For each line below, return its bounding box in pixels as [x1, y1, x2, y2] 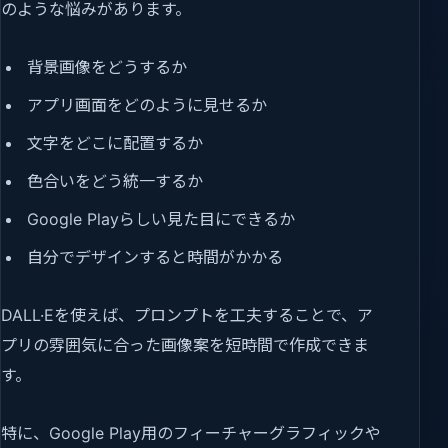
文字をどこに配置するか [27, 132, 204, 153]
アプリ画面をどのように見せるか [27, 94, 268, 115]
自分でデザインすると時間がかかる [27, 246, 284, 267]
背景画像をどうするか [27, 56, 188, 77]
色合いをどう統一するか [27, 170, 204, 191]
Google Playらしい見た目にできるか [27, 208, 296, 229]
